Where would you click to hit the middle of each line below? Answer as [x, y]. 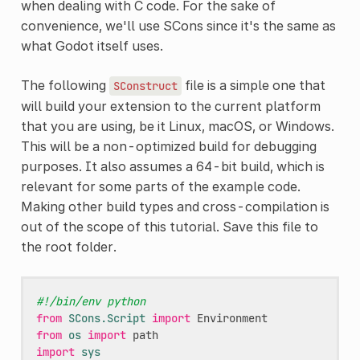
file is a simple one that [253, 85]
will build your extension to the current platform [170, 106]
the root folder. [68, 246]
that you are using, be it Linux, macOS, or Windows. [177, 126]
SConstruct [145, 86]
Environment [232, 318]
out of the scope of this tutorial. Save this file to [169, 226]
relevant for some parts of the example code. [160, 186]
